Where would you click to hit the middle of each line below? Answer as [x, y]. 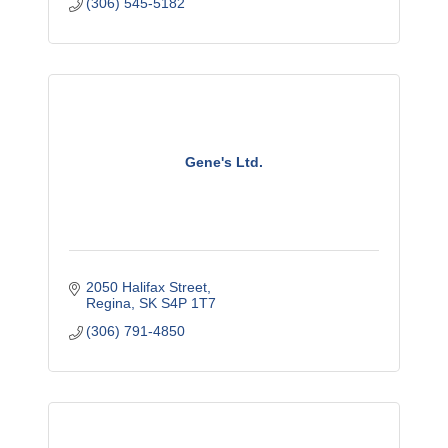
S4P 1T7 [189, 303]
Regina [109, 303]
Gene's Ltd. [224, 162]
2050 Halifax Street [147, 287]
